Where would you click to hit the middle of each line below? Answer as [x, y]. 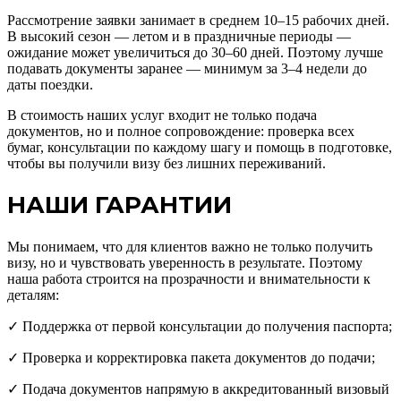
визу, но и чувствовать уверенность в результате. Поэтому [185, 262]
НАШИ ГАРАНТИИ [119, 205]
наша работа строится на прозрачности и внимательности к [189, 278]
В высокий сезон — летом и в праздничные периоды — [179, 36]
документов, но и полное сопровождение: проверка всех [181, 131]
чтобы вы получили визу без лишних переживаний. [166, 163]
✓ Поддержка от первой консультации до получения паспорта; [200, 326]
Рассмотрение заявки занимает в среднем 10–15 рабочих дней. [198, 20]
